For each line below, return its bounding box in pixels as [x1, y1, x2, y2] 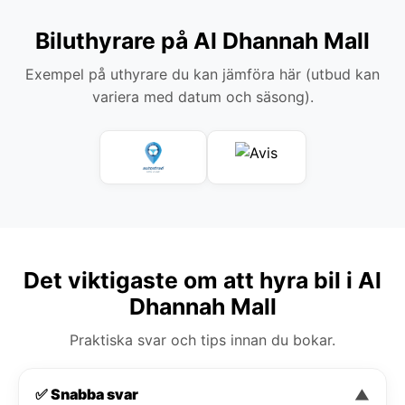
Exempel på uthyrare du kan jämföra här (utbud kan [25, 64, 380, 83]
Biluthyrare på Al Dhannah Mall [35, 26, 370, 54]
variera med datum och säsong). [91, 87, 314, 106]
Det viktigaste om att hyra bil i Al [24, 266, 381, 294]
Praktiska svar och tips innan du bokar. [70, 330, 335, 349]
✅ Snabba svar [35, 384, 138, 403]
